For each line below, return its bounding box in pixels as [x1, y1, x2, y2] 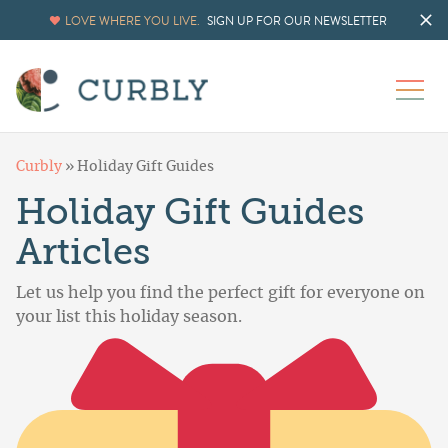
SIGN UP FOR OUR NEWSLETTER [207, 12, 387, 30]
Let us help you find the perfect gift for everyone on [16, 285, 425, 302]
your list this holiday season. [16, 309, 242, 326]
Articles [16, 232, 150, 274]
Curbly [16, 160, 62, 175]
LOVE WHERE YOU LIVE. [65, 12, 200, 30]
